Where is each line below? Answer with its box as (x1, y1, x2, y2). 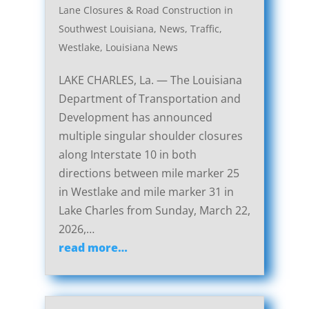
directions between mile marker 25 (58, 166, 239, 181)
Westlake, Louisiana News (58, 41, 178, 54)
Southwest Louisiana (58, 22, 154, 36)
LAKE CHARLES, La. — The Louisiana (58, 72, 242, 88)
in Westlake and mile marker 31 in (58, 184, 234, 200)
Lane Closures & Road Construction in (58, 3, 233, 17)
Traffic (190, 22, 219, 36)
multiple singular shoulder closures (58, 128, 243, 144)
